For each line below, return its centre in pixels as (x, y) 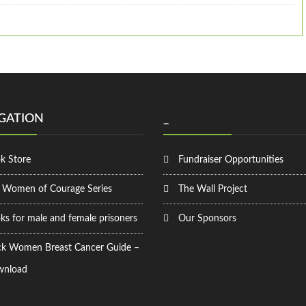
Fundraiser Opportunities (231, 160)
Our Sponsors (207, 219)
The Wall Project (213, 189)
